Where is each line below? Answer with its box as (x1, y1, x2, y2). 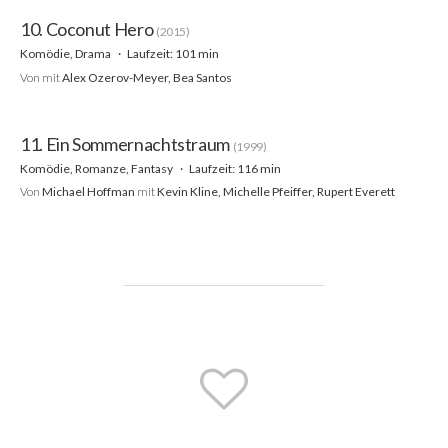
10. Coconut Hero (20, 18, 156, 41)
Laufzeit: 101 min (126, 46, 219, 62)
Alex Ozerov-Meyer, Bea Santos (62, 69, 232, 85)
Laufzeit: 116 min (188, 160, 281, 176)
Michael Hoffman (42, 184, 135, 200)
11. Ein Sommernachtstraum (20, 132, 233, 155)
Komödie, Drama (20, 46, 113, 62)
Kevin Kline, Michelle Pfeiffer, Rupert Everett (157, 184, 395, 200)
